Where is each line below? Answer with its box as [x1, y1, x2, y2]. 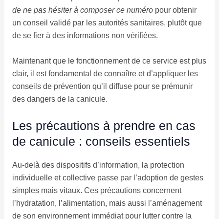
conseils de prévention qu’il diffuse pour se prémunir [12, 82, 193, 90]
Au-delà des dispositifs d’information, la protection [12, 161, 184, 170]
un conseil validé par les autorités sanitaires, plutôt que [12, 19, 202, 27]
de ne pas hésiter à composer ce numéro [12, 6, 153, 15]
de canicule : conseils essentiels [12, 134, 190, 149]
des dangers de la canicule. [12, 94, 108, 103]
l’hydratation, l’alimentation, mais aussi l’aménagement [12, 199, 202, 208]
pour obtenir [153, 6, 197, 15]
